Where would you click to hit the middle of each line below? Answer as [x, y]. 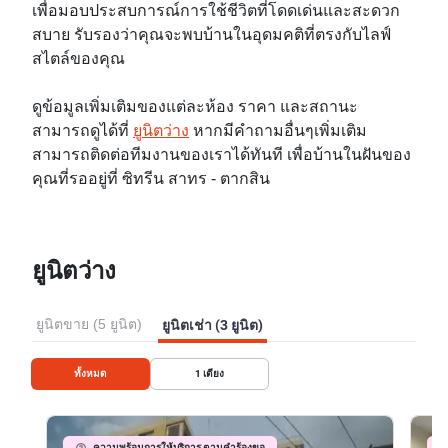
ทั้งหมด [90, 373]
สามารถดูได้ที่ [82, 131]
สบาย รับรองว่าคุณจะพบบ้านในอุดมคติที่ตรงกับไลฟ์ [211, 35]
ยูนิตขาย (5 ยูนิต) [89, 324]
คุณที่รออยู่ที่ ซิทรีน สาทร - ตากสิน [151, 179]
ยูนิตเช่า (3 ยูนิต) [212, 325]
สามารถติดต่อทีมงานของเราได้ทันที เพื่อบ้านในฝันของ [221, 155]
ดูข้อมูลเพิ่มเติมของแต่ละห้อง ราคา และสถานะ [195, 107]
